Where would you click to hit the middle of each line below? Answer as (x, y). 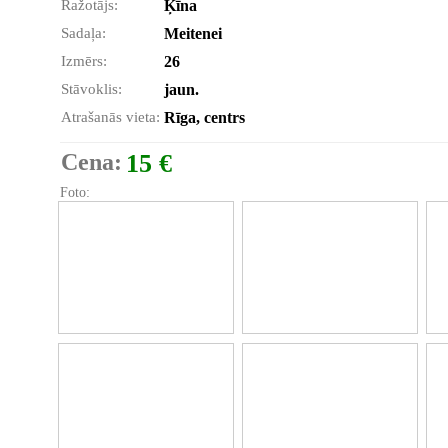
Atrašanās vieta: (110, 117)
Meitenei (193, 33)
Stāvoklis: (91, 89)
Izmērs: (84, 61)
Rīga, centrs (204, 117)
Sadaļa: (83, 33)
